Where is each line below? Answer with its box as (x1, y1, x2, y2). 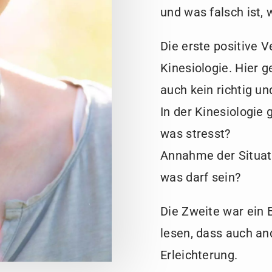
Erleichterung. (160, 248, 238, 263)
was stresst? (160, 126, 231, 141)
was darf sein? (160, 170, 241, 185)
